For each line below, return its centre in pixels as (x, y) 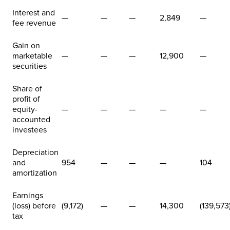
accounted (31, 119)
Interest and (34, 13)
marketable (32, 56)
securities (30, 66)
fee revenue (34, 23)
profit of (26, 99)
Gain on (26, 45)
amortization (35, 173)
